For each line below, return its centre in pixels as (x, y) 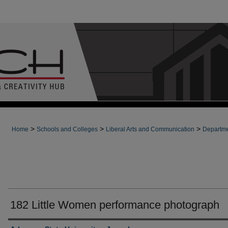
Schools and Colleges (67, 129)
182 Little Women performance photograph (115, 205)
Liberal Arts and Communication (150, 129)
